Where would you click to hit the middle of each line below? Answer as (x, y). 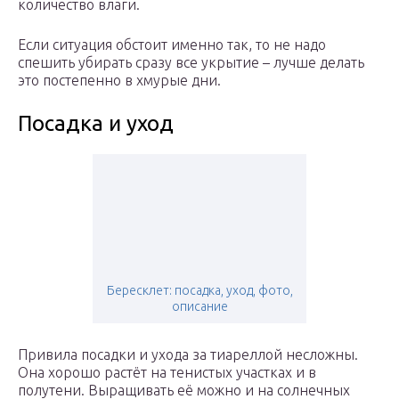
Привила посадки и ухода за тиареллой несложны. (188, 355)
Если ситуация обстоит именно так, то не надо (172, 45)
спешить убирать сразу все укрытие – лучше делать (191, 63)
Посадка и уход (96, 124)
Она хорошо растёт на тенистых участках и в (167, 373)
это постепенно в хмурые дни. (119, 81)
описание (199, 307)
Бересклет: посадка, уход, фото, (199, 291)
